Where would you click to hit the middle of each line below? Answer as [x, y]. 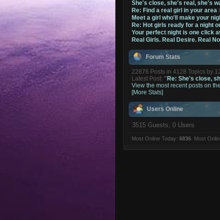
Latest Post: [148, 78]
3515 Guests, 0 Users [163, 125]
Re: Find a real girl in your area [175, 10]
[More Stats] [148, 92]
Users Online [165, 109]
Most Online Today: [155, 139]
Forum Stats [163, 57]
